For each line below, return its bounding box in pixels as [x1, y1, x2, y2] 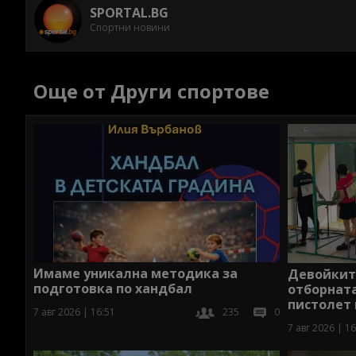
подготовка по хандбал [33, 280, 192, 298]
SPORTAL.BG [90, 3, 168, 21]
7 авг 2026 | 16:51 [33, 305, 115, 319]
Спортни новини [90, 20, 170, 34]
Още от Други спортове [33, 77, 269, 104]
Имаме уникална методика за [33, 265, 238, 283]
